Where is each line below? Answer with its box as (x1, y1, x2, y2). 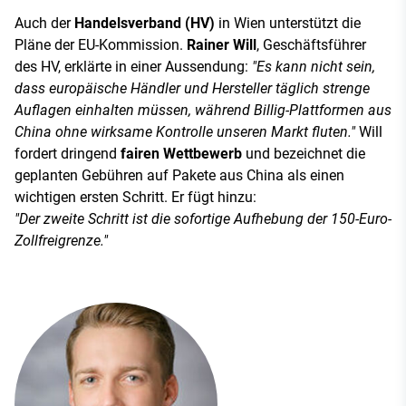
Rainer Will (187, 35, 256, 53)
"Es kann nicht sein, (252, 57, 375, 75)
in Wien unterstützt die (215, 14, 361, 32)
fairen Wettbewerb (121, 144, 242, 162)
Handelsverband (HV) (74, 14, 215, 32)
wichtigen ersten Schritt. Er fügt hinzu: (14, 188, 256, 206)
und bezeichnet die (242, 144, 365, 162)
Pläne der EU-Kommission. (14, 35, 187, 53)
